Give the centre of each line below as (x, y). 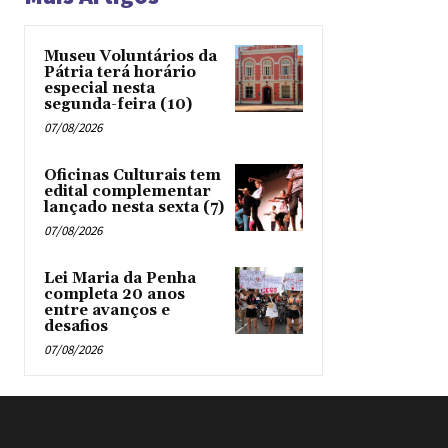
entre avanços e (107, 310)
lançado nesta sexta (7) (134, 207)
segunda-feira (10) (118, 104)
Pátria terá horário (120, 72)
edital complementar (127, 191)
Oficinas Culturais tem (132, 175)
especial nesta (99, 88)
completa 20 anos (114, 294)
